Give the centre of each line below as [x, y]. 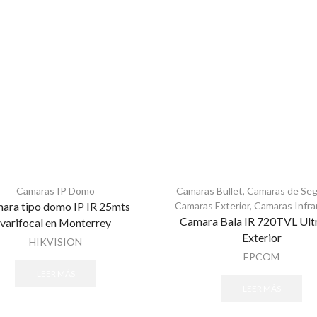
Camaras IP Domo [56, 191]
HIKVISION [56, 242]
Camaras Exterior [212, 206]
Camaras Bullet [209, 191]
